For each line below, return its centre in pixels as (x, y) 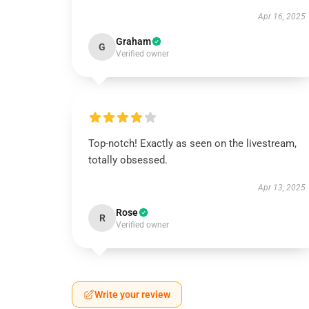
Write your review (132, 295)
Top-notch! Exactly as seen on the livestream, (192, 143)
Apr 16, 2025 (281, 17)
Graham (133, 41)
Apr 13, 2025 (281, 188)
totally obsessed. (128, 160)
